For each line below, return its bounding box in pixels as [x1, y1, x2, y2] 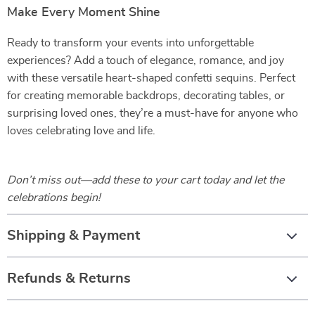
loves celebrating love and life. [7, 125, 155, 136]
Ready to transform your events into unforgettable [7, 37, 254, 49]
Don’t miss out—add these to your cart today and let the [7, 174, 284, 186]
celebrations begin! [7, 192, 101, 203]
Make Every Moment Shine [7, 6, 160, 19]
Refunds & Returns [7, 271, 131, 285]
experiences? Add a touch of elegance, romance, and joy [7, 55, 284, 66]
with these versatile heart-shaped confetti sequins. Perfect [7, 72, 295, 84]
